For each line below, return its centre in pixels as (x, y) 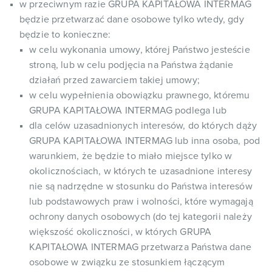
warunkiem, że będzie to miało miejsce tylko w (131, 156)
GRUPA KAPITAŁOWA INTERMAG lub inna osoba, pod (145, 141)
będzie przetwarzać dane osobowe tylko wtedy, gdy (132, 19)
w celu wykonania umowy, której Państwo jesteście (140, 50)
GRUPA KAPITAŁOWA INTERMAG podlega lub (128, 110)
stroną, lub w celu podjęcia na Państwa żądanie (131, 65)
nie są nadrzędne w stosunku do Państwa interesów (141, 186)
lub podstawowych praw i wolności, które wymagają (141, 202)
